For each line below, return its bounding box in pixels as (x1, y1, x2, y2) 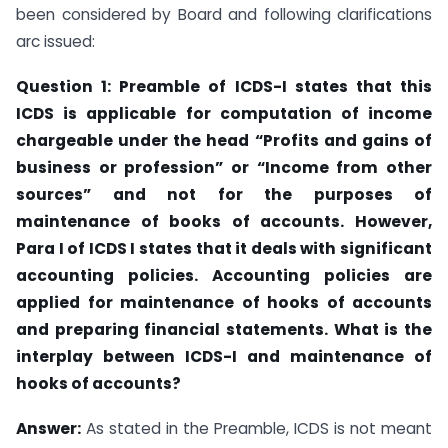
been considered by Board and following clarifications (16, 3, 432, 25)
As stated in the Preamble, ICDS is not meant (81, 417, 432, 439)
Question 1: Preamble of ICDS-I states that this (16, 75, 432, 97)
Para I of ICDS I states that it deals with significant (16, 237, 432, 259)
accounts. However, (260, 210, 433, 232)
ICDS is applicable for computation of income (16, 102, 432, 124)
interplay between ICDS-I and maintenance (16, 345, 414, 367)
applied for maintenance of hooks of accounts (16, 291, 432, 313)
